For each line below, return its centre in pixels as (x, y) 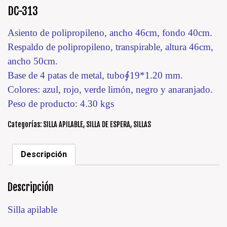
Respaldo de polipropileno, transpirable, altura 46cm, (110, 47)
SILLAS (142, 124)
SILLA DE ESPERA (108, 124)
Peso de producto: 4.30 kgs (61, 103)
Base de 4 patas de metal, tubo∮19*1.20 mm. (95, 75)
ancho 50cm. (33, 61)
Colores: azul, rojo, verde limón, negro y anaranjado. (110, 89)
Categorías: (25, 124)
